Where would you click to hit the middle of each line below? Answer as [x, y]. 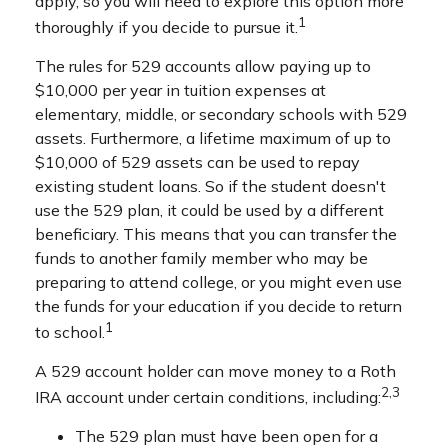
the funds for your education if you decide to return [218, 305]
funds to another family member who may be [201, 257]
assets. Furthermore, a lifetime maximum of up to [213, 137]
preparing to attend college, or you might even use [218, 281]
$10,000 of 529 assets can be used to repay [197, 161]
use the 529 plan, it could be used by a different [209, 209]
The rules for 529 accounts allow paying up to [203, 65]
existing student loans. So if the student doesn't [210, 185]
